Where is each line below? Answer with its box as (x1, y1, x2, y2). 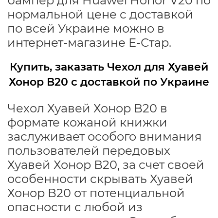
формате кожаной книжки (7, 115, 167, 129)
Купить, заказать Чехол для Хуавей (10, 60, 208, 73)
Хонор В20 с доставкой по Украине (9, 75, 209, 89)
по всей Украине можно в (7, 21, 164, 36)
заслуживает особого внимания (7, 129, 202, 144)
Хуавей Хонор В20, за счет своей (7, 157, 204, 172)
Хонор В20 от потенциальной (7, 185, 185, 200)
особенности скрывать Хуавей (7, 171, 193, 186)
